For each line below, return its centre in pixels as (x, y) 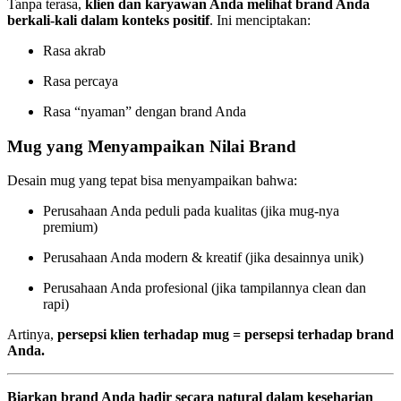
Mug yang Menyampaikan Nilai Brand (152, 146)
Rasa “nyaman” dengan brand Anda (145, 111)
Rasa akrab (74, 50)
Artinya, (32, 335)
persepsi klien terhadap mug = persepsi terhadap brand (226, 335)
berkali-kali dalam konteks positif (108, 20)
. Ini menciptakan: (260, 20)
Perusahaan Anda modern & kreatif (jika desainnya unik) (203, 258)
